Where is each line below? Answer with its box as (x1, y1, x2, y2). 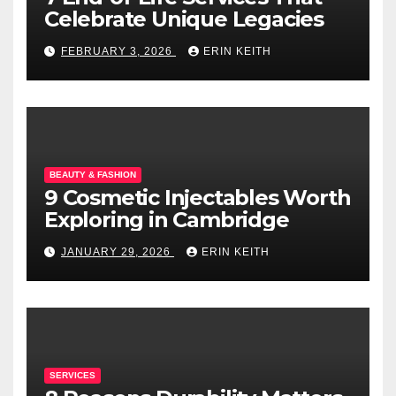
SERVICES (49, 369, 95, 380)
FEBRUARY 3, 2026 (61, 44, 176, 57)
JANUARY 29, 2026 (61, 245, 174, 258)
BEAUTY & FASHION (49, 169, 136, 179)
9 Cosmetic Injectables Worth (44, 184, 351, 210)
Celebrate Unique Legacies (44, 5, 324, 32)
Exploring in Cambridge (44, 206, 289, 232)
